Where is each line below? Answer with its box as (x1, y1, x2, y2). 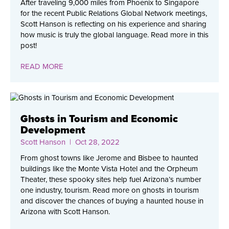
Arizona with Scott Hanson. (20, 207, 110, 217)
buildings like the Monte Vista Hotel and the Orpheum (20, 164, 198, 174)
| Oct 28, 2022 (65, 138, 120, 147)
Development (20, 124, 85, 137)
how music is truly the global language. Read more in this (20, 30, 209, 40)
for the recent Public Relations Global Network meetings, (20, 9, 207, 18)
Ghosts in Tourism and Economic (20, 113, 178, 126)
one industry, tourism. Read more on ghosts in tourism (20, 186, 199, 195)
